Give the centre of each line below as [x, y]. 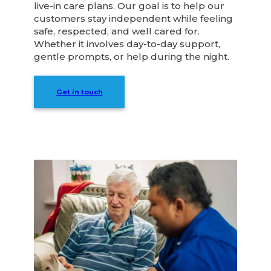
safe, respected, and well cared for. [117, 31]
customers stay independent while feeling [134, 19]
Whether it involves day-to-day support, [127, 44]
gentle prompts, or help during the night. [132, 57]
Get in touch [79, 92]
